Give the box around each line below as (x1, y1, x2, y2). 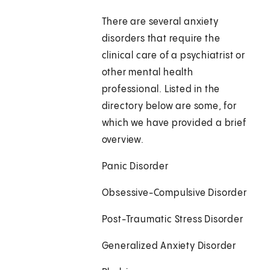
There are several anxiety (101, 17, 219, 28)
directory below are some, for (101, 101, 237, 112)
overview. (101, 135, 144, 146)
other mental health (101, 67, 193, 78)
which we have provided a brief (101, 118, 246, 129)
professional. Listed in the (101, 84, 221, 95)
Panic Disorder (101, 162, 169, 172)
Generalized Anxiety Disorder (101, 241, 237, 252)
